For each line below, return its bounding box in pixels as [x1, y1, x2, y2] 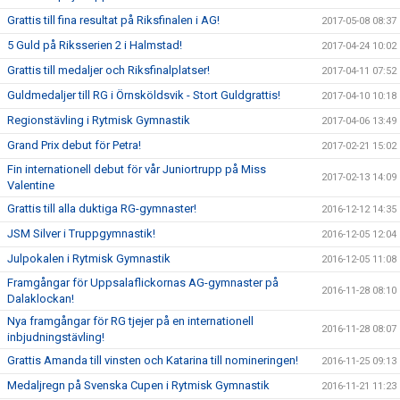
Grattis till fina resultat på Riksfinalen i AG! [7, 12, 220, 27]
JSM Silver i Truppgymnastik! [7, 226, 155, 240]
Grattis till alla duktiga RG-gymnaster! [7, 201, 196, 215]
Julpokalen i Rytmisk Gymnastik [7, 251, 171, 265]
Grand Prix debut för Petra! [7, 137, 141, 152]
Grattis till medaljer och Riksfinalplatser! [7, 62, 210, 77]
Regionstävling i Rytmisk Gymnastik [7, 112, 190, 127]
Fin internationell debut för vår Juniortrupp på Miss [7, 162, 266, 176]
